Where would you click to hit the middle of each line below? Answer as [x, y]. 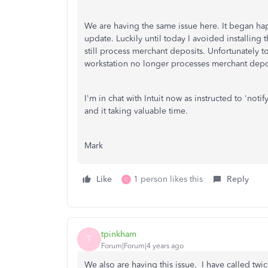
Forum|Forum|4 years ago [142, 246]
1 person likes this [168, 179]
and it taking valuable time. [136, 111]
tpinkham [119, 234]
